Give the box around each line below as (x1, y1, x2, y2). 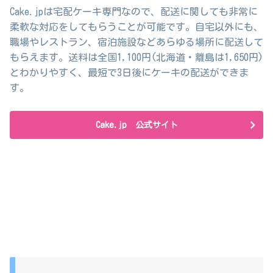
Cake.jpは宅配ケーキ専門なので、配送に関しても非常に (10, 6, 258, 16)
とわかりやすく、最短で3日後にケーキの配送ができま (10, 67, 249, 77)
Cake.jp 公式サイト (95, 121, 178, 130)
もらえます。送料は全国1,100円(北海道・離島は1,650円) (10, 52, 263, 62)
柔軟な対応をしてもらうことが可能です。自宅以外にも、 (10, 21, 263, 32)
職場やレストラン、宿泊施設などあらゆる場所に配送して (10, 37, 263, 47)
